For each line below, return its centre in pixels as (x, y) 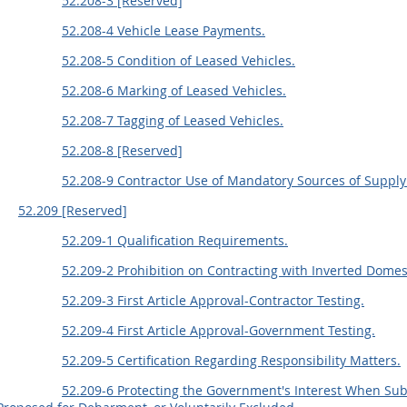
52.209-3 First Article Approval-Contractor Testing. (213, 300)
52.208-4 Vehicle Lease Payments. (164, 30)
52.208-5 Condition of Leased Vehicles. (179, 60)
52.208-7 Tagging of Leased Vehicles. (173, 120)
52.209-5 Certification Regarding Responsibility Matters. (231, 360)
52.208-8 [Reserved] (122, 150)
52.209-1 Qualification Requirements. (175, 240)
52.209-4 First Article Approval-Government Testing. (218, 330)
